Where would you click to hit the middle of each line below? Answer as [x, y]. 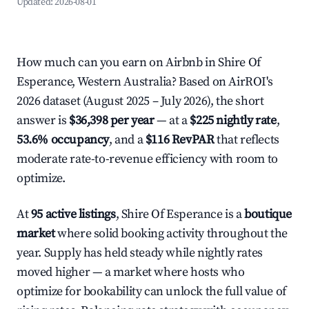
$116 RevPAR [180, 140]
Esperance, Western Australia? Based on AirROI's [145, 82]
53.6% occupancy [63, 140]
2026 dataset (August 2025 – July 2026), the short [140, 101]
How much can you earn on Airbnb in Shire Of [139, 62]
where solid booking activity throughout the [171, 233]
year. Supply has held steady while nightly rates [140, 253]
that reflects [247, 140]
